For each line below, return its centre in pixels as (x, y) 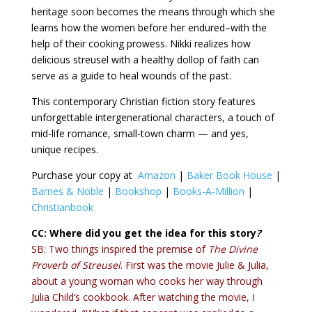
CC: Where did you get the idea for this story (143, 233)
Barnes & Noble (67, 191)
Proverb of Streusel (76, 265)
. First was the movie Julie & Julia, (194, 265)
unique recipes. (64, 149)
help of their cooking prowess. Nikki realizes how (141, 44)
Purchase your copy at (84, 175)
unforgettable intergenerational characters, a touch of (153, 117)
